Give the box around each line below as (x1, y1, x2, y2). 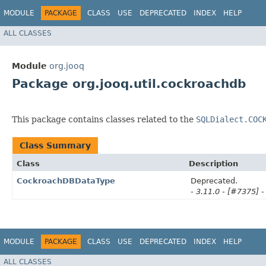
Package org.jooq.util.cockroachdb (12, 77, 246, 91)
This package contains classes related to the (12, 115, 196, 125)
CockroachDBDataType (17, 176, 115, 186)
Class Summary (20, 141, 91, 151)
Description (189, 159, 238, 169)
